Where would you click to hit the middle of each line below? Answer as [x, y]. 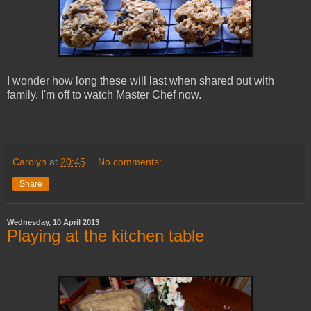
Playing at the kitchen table [106, 235]
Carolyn [30, 161]
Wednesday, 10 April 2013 [53, 222]
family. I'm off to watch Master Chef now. [104, 94]
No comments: [130, 161]
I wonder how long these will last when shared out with [141, 81]
